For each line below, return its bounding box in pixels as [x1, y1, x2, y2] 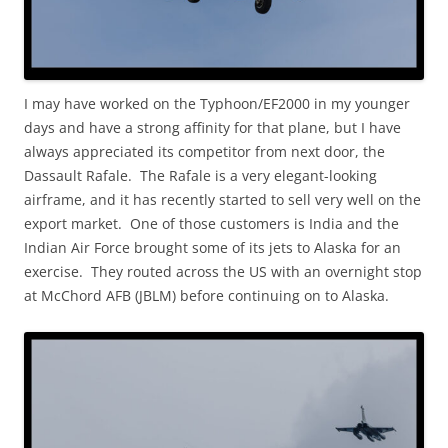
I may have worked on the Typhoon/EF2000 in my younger [24, 93, 410, 113]
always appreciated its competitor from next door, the [24, 141, 385, 161]
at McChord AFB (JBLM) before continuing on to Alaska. [24, 285, 389, 305]
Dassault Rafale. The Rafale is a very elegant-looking [24, 165, 377, 185]
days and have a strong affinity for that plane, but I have [24, 117, 401, 137]
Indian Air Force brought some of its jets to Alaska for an [24, 237, 401, 257]
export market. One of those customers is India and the [24, 213, 399, 233]
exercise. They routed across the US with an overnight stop [24, 261, 422, 281]
